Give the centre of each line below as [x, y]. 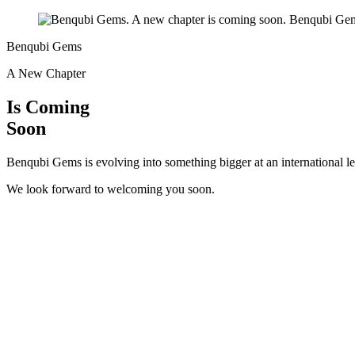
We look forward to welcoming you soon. [111, 189]
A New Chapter [46, 73]
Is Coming [48, 107]
